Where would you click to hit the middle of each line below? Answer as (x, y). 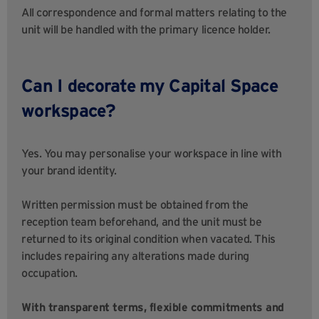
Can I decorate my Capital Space (150, 86)
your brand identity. (69, 171)
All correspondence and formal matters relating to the (154, 12)
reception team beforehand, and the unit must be (142, 222)
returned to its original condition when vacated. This (148, 239)
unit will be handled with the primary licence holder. (146, 30)
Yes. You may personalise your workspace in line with (152, 153)
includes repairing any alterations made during (135, 256)
